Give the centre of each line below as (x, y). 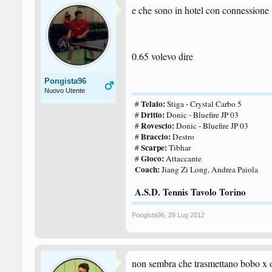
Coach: (147, 169)
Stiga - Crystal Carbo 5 (203, 104)
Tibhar (180, 148)
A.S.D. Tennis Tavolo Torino (190, 192)
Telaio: (153, 104)
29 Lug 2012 (186, 215)
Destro (182, 137)
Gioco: (152, 158)
